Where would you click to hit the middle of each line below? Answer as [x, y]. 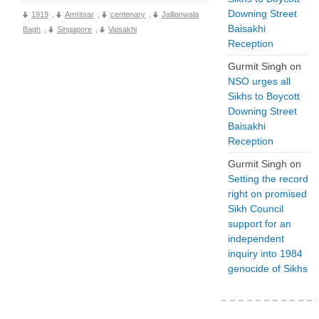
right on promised [267, 194]
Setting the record [268, 179]
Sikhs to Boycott [264, 96]
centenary [128, 14]
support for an [260, 224]
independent [256, 239]
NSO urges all [259, 81]
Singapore [74, 29]
